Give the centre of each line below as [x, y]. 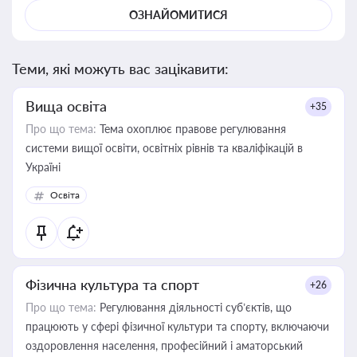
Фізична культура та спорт [112, 284]
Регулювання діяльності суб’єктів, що [194, 307]
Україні [43, 167]
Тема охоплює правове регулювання [191, 129]
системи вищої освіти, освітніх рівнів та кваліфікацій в [164, 148]
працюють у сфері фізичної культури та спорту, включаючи [177, 326]
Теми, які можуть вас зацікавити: [120, 69]
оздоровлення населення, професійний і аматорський [164, 345]
